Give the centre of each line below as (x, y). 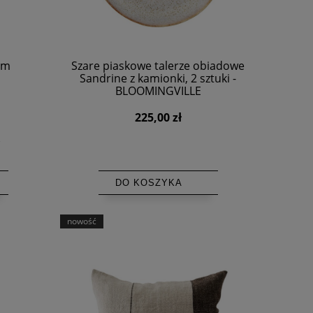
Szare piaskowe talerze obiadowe (158, 65)
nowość (82, 221)
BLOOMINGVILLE (158, 90)
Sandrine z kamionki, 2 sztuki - (158, 78)
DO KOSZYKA (148, 182)
